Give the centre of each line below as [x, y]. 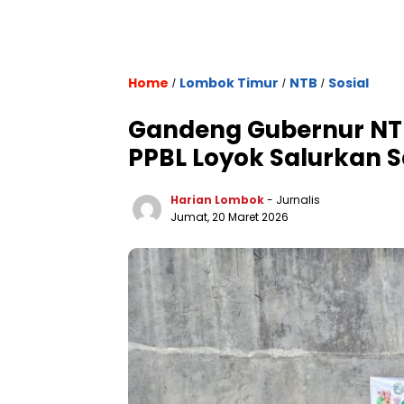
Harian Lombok [217, 200]
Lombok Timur [229, 83]
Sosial [349, 83]
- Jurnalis [294, 200]
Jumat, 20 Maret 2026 [230, 217]
